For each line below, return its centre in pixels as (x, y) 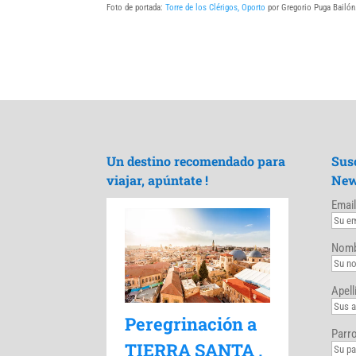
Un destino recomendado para (196, 161)
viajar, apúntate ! (158, 180)
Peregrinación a (191, 324)
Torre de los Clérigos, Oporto (217, 7)
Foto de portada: (136, 7)
